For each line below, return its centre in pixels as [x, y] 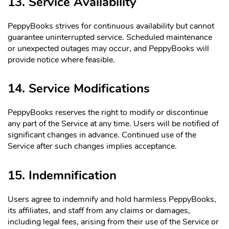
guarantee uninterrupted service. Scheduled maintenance [110, 37]
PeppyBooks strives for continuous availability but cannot [111, 26]
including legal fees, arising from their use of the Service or [113, 222]
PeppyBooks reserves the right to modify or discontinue [108, 113]
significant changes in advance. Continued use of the [102, 135]
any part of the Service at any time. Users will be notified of [113, 124]
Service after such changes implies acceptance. [92, 146]
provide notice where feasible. [61, 60]
